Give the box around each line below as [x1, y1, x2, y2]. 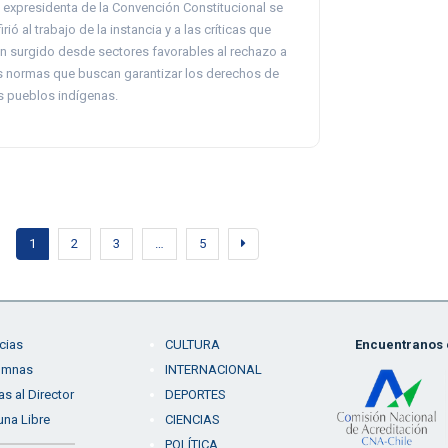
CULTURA [164, 337, 220, 353]
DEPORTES [164, 387, 226, 403]
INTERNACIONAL [164, 362, 262, 378]
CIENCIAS [164, 412, 220, 428]
